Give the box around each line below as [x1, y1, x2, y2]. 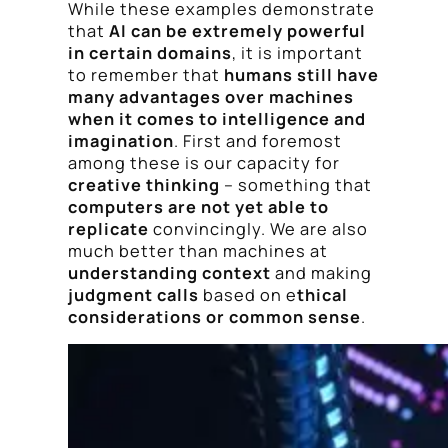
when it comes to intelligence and [68, 107, 366, 130]
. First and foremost [174, 129, 342, 152]
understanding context [68, 261, 271, 284]
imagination [68, 129, 174, 152]
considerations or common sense [68, 305, 361, 328]
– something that [220, 173, 372, 196]
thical [297, 283, 348, 306]
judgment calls [68, 283, 199, 306]
